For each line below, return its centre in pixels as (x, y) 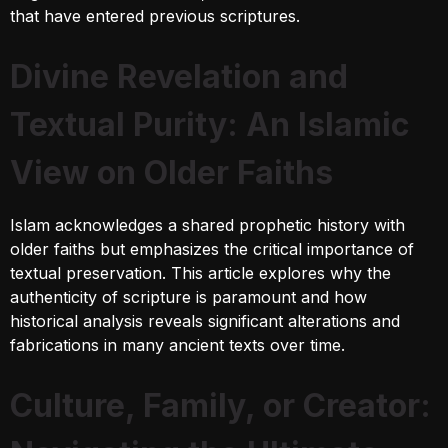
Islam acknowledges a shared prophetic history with (207, 225)
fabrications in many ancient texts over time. (177, 345)
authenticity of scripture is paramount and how (188, 297)
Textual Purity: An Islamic (210, 125)
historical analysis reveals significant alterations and (205, 321)
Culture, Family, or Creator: (220, 406)
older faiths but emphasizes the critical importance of (212, 249)
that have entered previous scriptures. (155, 16)
